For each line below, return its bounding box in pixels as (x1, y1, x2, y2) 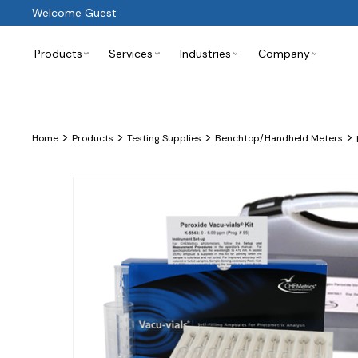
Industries (180, 46, 232, 61)
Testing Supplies (126, 131, 201, 145)
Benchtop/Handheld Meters (214, 131, 343, 145)
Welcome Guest (31, 6, 117, 20)
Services (109, 46, 153, 61)
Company (258, 46, 311, 61)
